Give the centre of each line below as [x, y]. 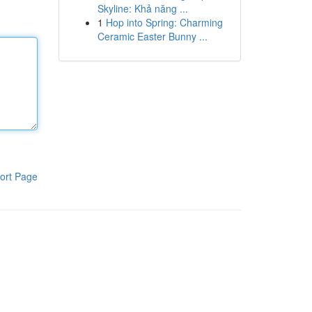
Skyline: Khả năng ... [142, 8]
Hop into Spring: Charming [164, 22]
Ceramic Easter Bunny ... [152, 36]
